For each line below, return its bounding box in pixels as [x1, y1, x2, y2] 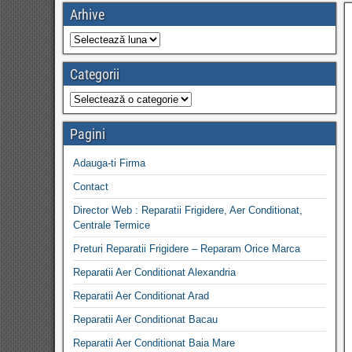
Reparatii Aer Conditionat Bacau [73, 313, 218, 325]
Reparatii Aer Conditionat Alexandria [73, 266, 236, 278]
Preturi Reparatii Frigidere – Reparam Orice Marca [73, 243, 300, 255]
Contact [73, 181, 108, 192]
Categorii [70, 66, 119, 82]
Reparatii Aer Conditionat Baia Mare [73, 337, 235, 349]
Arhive [70, 6, 104, 23]
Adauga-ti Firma [73, 157, 145, 169]
